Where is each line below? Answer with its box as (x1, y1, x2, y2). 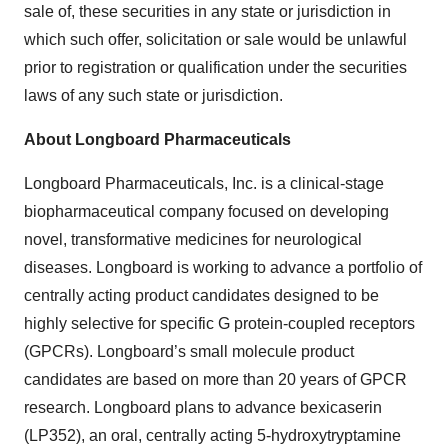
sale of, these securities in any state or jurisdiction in (24, 3, 391, 20)
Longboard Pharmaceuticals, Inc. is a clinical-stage (24, 175, 384, 192)
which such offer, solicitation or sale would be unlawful (24, 31, 407, 48)
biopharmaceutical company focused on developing (24, 203, 389, 220)
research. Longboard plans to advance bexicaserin (24, 399, 382, 416)
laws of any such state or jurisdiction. (24, 87, 283, 104)
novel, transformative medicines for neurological (24, 231, 362, 248)
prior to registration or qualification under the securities (24, 59, 407, 76)
